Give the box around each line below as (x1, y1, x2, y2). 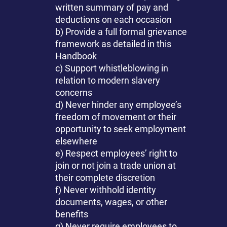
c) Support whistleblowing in (55, 63, 169, 74)
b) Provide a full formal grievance (55, 26, 187, 37)
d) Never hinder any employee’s (55, 99, 182, 110)
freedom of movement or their (55, 111, 177, 123)
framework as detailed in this (55, 39, 172, 50)
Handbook (55, 51, 97, 62)
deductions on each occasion (55, 14, 172, 25)
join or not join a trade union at (55, 160, 176, 171)
